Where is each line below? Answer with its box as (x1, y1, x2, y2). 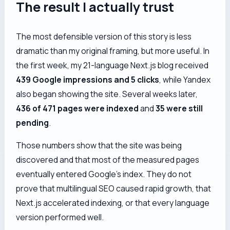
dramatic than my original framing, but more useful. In (16, 45, 210, 57)
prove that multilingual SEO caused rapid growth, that (16, 182, 212, 194)
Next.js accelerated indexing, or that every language (16, 197, 210, 208)
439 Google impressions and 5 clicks (16, 74, 160, 86)
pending (16, 117, 49, 129)
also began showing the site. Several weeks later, (16, 88, 198, 100)
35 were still (156, 103, 203, 114)
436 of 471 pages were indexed (16, 103, 139, 114)
